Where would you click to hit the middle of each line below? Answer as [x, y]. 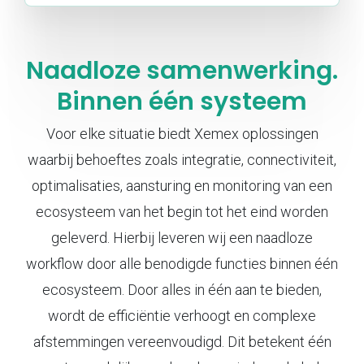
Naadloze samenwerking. [182, 71]
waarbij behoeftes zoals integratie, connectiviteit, [182, 160]
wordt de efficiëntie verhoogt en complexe [182, 316]
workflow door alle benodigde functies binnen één [182, 264]
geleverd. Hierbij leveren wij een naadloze [182, 238]
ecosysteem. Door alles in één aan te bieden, [182, 290]
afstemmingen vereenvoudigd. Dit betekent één [182, 342]
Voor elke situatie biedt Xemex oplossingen [182, 134]
